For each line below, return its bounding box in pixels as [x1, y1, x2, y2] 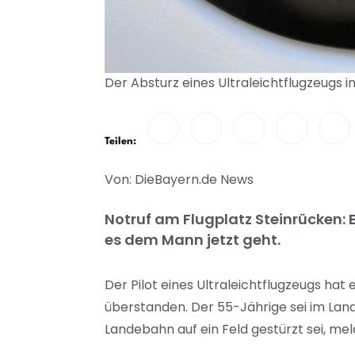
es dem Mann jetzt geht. [105, 229, 281, 250]
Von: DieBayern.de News [105, 170, 254, 189]
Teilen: [105, 136, 136, 147]
